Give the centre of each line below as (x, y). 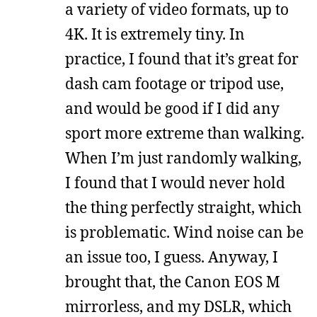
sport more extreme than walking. (185, 133)
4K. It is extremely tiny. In (155, 34)
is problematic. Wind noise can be (184, 232)
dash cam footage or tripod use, (174, 83)
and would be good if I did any (172, 108)
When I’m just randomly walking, (183, 158)
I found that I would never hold (175, 183)
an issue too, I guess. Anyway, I (172, 257)
